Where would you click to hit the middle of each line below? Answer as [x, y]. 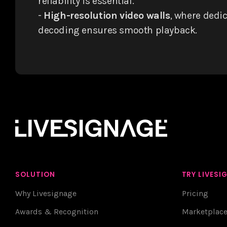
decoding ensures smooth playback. [118, 30]
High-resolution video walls [107, 15]
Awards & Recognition [57, 211]
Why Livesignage [46, 193]
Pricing [195, 193]
